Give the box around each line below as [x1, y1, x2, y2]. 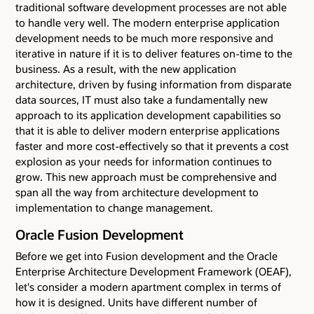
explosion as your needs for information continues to [15, 153, 272, 168]
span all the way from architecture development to [15, 184, 259, 199]
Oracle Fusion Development [15, 225, 184, 243]
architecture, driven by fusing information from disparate [15, 76, 292, 91]
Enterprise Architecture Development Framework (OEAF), [15, 264, 292, 278]
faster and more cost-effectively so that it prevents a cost [15, 138, 289, 153]
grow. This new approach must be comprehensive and [15, 169, 277, 184]
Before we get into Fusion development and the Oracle [15, 248, 278, 263]
